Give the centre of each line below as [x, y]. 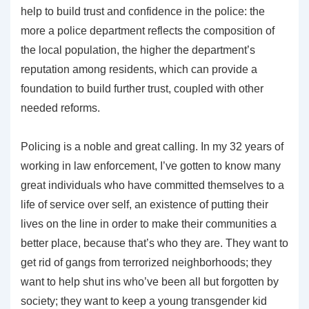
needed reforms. [60, 108]
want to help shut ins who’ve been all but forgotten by [150, 281]
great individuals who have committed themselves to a [152, 185]
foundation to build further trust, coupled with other [142, 88]
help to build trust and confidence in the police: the [143, 11]
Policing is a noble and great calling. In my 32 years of [152, 146]
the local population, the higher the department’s [138, 50]
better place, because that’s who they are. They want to [154, 243]
